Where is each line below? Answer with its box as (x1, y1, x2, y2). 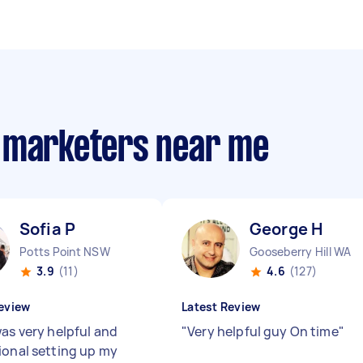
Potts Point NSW (19, 244, 110, 259)
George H (250, 218, 323, 240)
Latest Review (181, 299, 261, 314)
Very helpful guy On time (187, 322, 339, 340)
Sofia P (19, 218, 76, 240)
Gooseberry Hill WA (250, 244, 352, 259)
